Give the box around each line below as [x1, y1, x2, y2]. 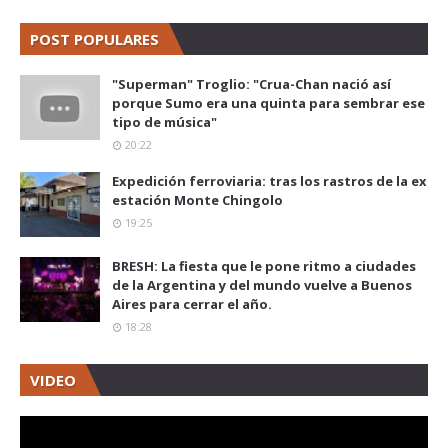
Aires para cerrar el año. [112, 295, 272, 314]
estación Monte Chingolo [112, 191, 283, 210]
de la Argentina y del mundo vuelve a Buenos [112, 276, 412, 295]
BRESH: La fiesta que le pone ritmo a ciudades [112, 257, 416, 276]
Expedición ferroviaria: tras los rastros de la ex [112, 172, 427, 191]
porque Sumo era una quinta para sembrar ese [112, 94, 425, 113]
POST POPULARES [30, 29, 159, 50]
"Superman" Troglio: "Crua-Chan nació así [112, 75, 391, 94]
